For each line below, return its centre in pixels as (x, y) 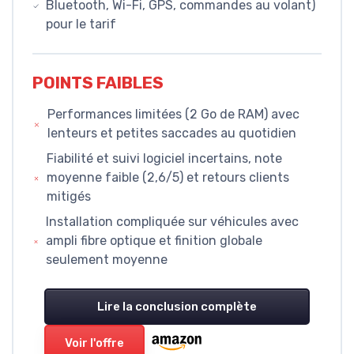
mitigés (69, 197)
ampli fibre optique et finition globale (154, 241)
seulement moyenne (107, 260)
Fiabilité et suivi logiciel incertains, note (165, 159)
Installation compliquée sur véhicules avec (173, 222)
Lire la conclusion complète (177, 307)
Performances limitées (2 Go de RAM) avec (173, 115)
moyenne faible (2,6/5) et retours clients (168, 178)
